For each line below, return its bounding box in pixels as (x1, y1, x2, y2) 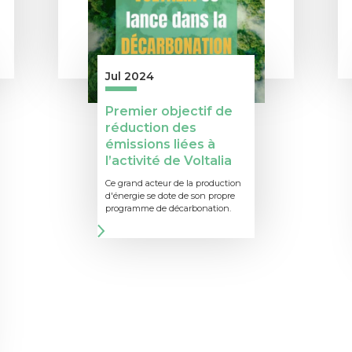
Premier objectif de (105, 104, 233, 119)
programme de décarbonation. (105, 203, 231, 214)
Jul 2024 (105, 69, 154, 83)
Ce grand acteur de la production (105, 178, 241, 189)
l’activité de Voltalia (105, 153, 232, 168)
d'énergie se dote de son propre (105, 190, 235, 201)
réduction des (105, 120, 196, 135)
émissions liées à (105, 137, 215, 152)
